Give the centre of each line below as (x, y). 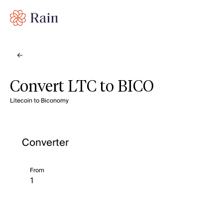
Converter (45, 143)
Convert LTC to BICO (82, 87)
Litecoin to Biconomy (39, 101)
